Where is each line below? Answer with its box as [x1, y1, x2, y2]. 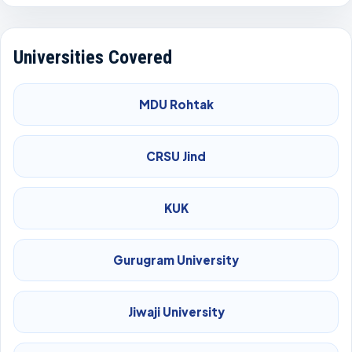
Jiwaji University [127, 304, 225, 319]
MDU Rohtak [138, 97, 214, 112]
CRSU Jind [146, 148, 206, 163]
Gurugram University [113, 252, 239, 267]
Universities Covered [13, 46, 172, 68]
